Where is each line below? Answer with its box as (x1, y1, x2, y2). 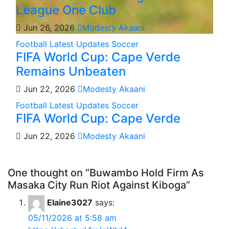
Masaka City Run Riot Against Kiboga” (8, 178, 190, 191)
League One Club (16, 2, 116, 17)
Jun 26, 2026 (21, 22, 77, 33)
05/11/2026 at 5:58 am (28, 212, 117, 223)
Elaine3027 (47, 197, 93, 208)
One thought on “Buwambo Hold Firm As (8, 166, 204, 179)
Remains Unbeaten (16, 63, 126, 79)
